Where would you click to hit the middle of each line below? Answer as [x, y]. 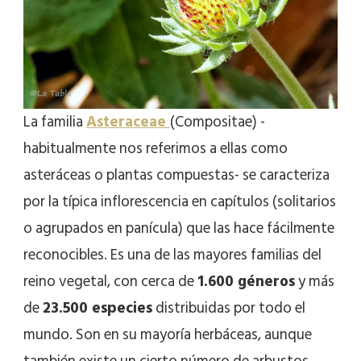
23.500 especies [98, 309]
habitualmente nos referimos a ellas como [156, 149]
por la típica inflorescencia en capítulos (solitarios [180, 202]
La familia [55, 122]
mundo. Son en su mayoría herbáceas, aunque [168, 335]
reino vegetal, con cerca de [110, 282]
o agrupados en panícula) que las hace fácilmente [179, 229]
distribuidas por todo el [229, 309]
